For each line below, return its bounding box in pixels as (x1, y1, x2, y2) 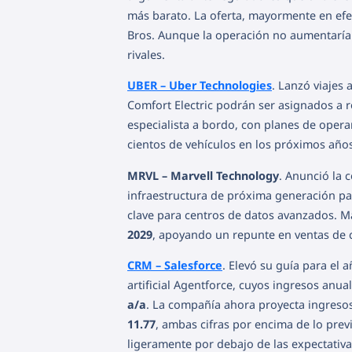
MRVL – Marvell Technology (127, 167, 279, 183)
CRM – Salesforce (127, 258, 222, 273)
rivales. (127, 47, 165, 63)
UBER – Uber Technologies (127, 78, 272, 93)
